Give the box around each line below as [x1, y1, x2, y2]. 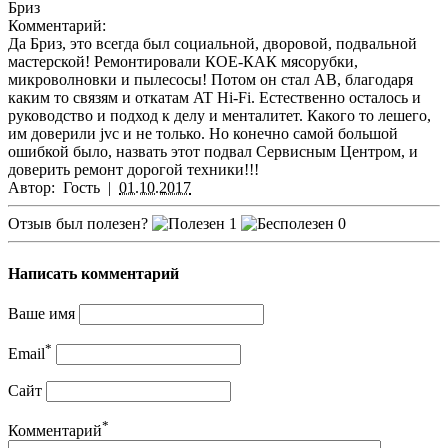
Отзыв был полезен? [8, 215, 148, 233]
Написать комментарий [8, 264, 179, 282]
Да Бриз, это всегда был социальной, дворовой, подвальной [8, 35, 417, 53]
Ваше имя [8, 304, 75, 322]
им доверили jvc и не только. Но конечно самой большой [8, 125, 398, 143]
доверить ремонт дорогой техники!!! [8, 161, 259, 179]
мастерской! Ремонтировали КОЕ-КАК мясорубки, [8, 53, 358, 71]
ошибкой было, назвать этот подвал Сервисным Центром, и [8, 143, 418, 161]
